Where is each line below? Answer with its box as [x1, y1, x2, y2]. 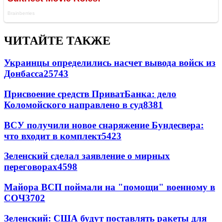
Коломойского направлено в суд [4, 99, 143, 110]
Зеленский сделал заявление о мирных [4, 151, 170, 162]
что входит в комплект [4, 130, 102, 141]
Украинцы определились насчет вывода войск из [4, 57, 216, 68]
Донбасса [4, 68, 44, 79]
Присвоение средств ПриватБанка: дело [4, 88, 176, 99]
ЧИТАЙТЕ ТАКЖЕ [4, 34, 111, 48]
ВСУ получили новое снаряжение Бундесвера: [4, 119, 204, 130]
